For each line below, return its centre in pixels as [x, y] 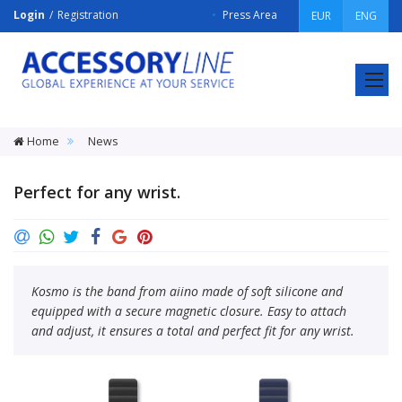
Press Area [250, 15]
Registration [88, 15]
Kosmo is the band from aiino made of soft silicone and [187, 291]
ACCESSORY [72, 42]
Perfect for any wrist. [97, 192]
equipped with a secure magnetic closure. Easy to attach [189, 310]
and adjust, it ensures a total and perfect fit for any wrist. [193, 330]
